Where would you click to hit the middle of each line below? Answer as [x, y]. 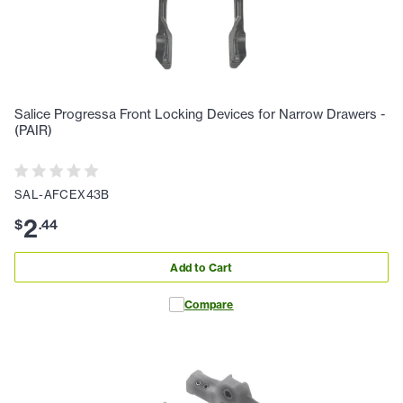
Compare [209, 305]
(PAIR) [33, 131]
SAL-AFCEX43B [62, 195]
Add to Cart [201, 267]
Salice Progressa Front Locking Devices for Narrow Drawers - [200, 115]
